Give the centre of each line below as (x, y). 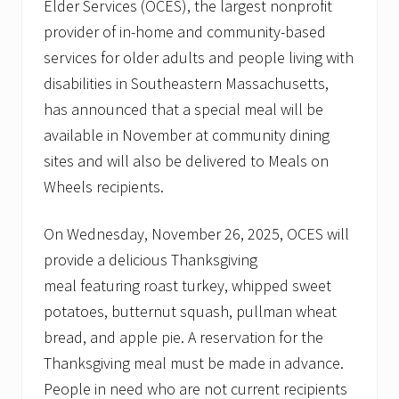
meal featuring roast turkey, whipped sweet (187, 286)
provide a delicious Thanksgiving (151, 260)
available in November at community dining (187, 135)
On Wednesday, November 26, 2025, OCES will (196, 234)
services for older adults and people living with (199, 58)
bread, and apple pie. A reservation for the (183, 338)
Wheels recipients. (104, 187)
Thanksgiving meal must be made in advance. (194, 363)
